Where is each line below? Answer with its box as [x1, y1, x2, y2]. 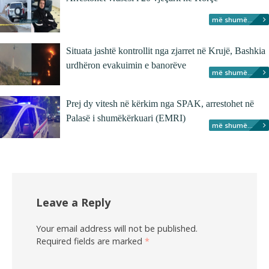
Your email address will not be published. [36, 223, 198, 234]
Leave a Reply [36, 195, 110, 210]
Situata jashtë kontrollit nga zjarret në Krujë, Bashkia [66, 46, 265, 56]
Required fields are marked [36, 235, 145, 247]
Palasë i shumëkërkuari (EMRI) [66, 113, 186, 123]
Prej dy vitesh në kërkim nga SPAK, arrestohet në [66, 98, 254, 109]
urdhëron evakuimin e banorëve [66, 60, 186, 70]
